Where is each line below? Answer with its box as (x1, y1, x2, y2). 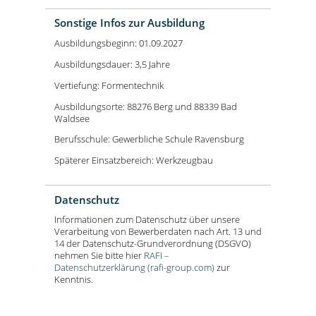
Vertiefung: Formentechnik (54, 78, 164, 92)
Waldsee (54, 111, 92, 125)
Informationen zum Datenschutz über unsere (54, 213, 240, 226)
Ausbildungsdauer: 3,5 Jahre (54, 57, 170, 71)
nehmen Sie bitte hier (54, 249, 144, 262)
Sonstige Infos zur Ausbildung (54, 16, 205, 31)
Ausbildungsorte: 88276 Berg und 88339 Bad (54, 99, 237, 113)
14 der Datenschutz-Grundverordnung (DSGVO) (54, 237, 251, 250)
